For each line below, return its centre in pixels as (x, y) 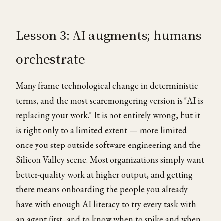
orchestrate (51, 58)
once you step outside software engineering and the (108, 145)
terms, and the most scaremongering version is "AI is (110, 100)
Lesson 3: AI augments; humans (109, 35)
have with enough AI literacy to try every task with (106, 204)
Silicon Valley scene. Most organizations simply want (110, 160)
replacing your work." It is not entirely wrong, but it (108, 115)
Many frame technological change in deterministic (107, 86)
